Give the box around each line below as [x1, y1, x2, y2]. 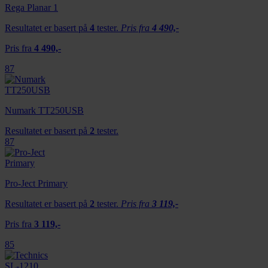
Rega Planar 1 [5, 2, 58, 13]
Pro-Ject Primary [5, 178, 68, 188]
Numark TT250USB [5, 105, 84, 115]
